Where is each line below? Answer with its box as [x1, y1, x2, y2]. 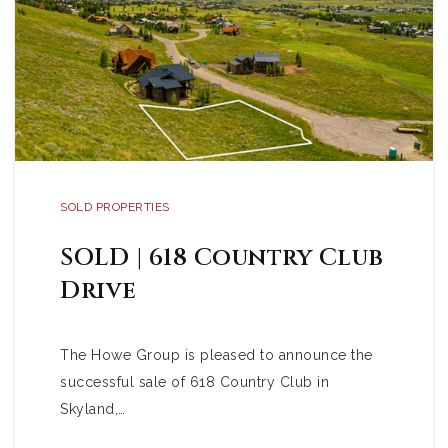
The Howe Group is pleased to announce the [60, 347, 373, 363]
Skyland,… [60, 401, 126, 417]
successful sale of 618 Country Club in [60, 374, 329, 390]
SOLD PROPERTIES [60, 200, 170, 214]
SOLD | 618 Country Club [60, 241, 384, 274]
